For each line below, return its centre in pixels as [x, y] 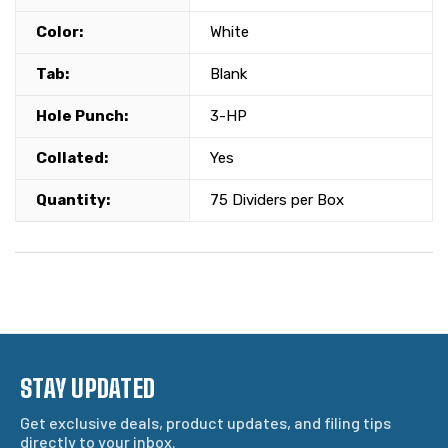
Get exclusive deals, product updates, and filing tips [205, 423]
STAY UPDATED [87, 389]
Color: [59, 32]
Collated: [72, 158]
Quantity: [73, 200]
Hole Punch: [82, 116]
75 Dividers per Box [277, 200]
